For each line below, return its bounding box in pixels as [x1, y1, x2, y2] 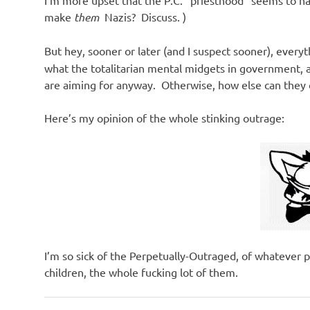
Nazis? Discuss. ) [102, 9, 186, 24]
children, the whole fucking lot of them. [44, 264, 238, 279]
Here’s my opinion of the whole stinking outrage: [44, 110, 284, 125]
